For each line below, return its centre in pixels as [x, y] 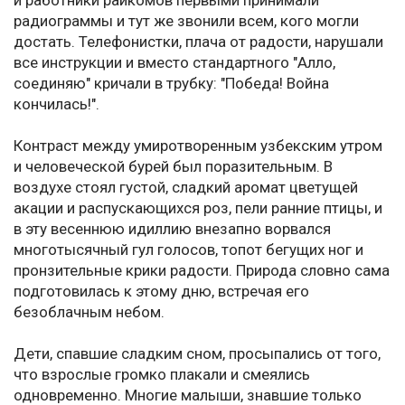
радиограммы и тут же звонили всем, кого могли [186, 21]
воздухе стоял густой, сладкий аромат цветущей [186, 188]
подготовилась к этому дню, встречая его [161, 292]
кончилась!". [57, 104]
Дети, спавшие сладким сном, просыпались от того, [197, 354]
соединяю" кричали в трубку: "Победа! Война [171, 84]
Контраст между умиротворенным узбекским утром [198, 146]
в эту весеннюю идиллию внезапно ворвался [172, 229]
